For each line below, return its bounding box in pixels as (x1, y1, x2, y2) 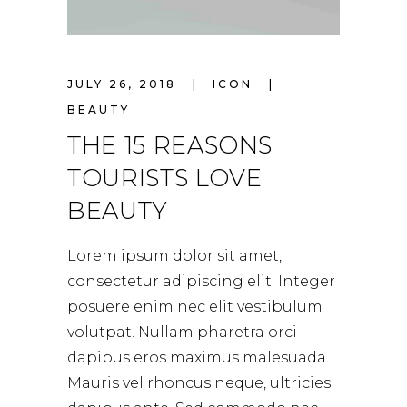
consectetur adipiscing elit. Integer (67, 272, 335, 290)
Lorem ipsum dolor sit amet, (67, 246, 282, 264)
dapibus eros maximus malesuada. (67, 348, 329, 366)
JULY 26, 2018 (67, 76, 182, 91)
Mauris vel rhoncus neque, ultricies (67, 373, 331, 392)
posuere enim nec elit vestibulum (67, 297, 323, 315)
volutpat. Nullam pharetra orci (67, 323, 297, 341)
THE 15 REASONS (67, 130, 273, 160)
